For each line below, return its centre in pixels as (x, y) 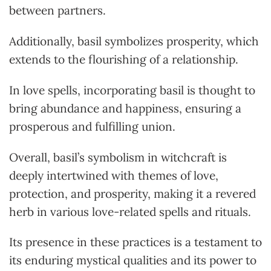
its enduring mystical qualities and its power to (133, 260)
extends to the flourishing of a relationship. (124, 60)
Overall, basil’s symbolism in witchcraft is (118, 157)
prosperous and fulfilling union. (92, 126)
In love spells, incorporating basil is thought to (132, 90)
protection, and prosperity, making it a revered (132, 193)
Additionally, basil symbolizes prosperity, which (134, 41)
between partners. (57, 11)
